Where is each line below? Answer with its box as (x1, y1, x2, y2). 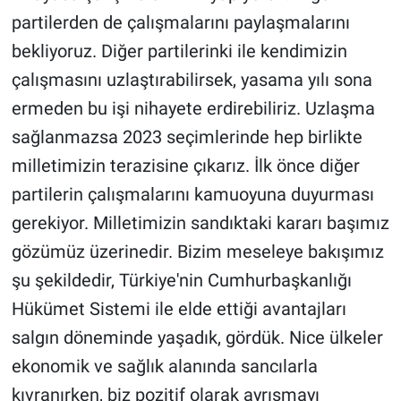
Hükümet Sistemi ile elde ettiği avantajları (11, 298, 346, 320)
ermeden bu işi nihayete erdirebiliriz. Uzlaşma (11, 98, 375, 120)
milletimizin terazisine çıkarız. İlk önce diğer (11, 155, 360, 177)
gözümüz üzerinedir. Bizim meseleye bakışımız (11, 241, 384, 263)
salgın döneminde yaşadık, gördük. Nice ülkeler (11, 327, 383, 349)
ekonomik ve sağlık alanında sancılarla (11, 355, 318, 378)
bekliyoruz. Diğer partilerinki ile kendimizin (11, 40, 347, 63)
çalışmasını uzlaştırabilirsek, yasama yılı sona (11, 69, 372, 91)
